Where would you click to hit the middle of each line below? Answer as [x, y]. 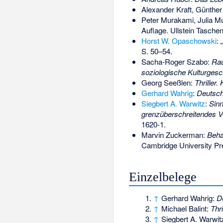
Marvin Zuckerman [172, 134]
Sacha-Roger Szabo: [176, 61]
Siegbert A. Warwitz [173, 103]
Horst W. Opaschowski [179, 40]
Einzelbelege [163, 177]
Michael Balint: [186, 209]
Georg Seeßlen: [168, 82]
